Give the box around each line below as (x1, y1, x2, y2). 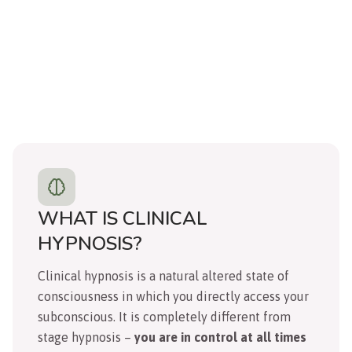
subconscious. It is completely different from (38, 309, 291, 324)
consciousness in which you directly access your (38, 288, 309, 303)
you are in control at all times (131, 329, 306, 344)
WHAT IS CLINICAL (38, 205, 207, 231)
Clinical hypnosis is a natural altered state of (38, 268, 289, 283)
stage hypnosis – (38, 329, 131, 344)
